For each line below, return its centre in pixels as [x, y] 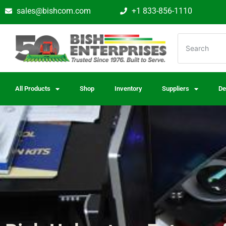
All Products [33, 89]
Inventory [128, 89]
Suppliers [176, 89]
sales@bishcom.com [53, 11]
